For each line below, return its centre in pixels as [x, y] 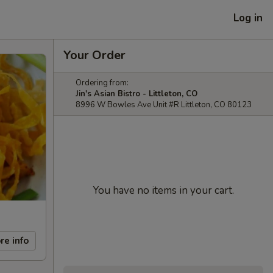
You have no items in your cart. [163, 190]
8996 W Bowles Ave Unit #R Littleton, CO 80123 [164, 105]
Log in [248, 18]
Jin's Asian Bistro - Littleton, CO [136, 94]
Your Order [94, 55]
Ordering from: [102, 83]
